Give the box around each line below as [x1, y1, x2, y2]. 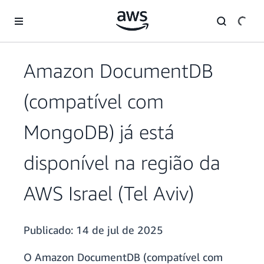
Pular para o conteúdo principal [5, 6, 120, 16]
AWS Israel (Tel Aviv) [24, 181, 194, 205]
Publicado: [24, 223, 76, 237]
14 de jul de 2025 [76, 223, 163, 237]
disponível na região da [24, 151, 220, 174]
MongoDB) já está [24, 120, 174, 144]
